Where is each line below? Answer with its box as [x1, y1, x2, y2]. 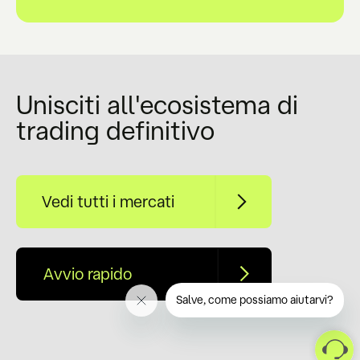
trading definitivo [16, 116, 215, 145]
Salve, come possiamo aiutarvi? [176, 293, 333, 306]
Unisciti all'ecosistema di [16, 90, 298, 120]
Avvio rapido [43, 264, 132, 284]
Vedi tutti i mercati [42, 192, 174, 211]
